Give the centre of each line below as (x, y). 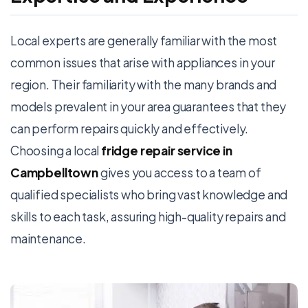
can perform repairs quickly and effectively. (130, 129)
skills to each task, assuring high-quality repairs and (148, 217)
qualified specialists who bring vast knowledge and (149, 195)
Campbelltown (54, 173)
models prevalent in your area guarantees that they (148, 107)
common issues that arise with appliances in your (143, 63)
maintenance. (48, 239)
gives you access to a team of (179, 173)
